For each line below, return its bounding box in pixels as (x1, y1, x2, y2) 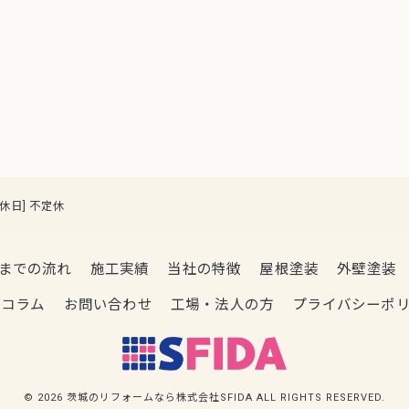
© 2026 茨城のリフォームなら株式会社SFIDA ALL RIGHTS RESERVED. (24, 392, 385, 404)
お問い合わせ (63, 297, 152, 313)
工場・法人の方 (170, 297, 275, 313)
